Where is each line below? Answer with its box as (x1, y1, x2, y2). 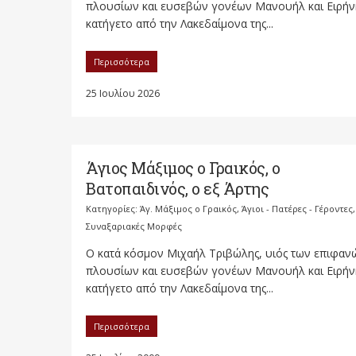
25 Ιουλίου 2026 (86, 87, 160, 101)
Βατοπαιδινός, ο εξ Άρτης (86, 178, 269, 199)
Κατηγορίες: (86, 203, 140, 215)
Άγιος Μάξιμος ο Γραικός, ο (86, 157, 280, 178)
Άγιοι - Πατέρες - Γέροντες (242, 203, 353, 215)
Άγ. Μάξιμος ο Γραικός (140, 203, 237, 215)
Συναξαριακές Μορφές (86, 220, 182, 232)
